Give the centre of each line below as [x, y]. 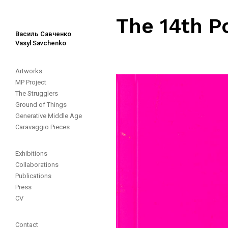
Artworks [29, 71]
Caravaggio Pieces [42, 127]
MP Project [31, 82]
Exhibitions [31, 153]
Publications [33, 176]
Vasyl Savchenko [41, 43]
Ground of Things [41, 105]
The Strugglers [37, 93]
